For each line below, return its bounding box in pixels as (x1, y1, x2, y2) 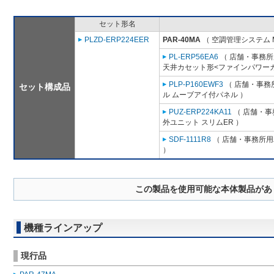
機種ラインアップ (24, 223, 102, 234)
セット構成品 (19, 82, 70, 92)
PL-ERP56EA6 (169, 53, 218, 62)
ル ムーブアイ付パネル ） (163, 91, 247, 100)
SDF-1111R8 (169, 135, 211, 144)
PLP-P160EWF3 (169, 80, 223, 89)
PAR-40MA (163, 35, 201, 45)
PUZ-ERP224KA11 (169, 108, 232, 117)
